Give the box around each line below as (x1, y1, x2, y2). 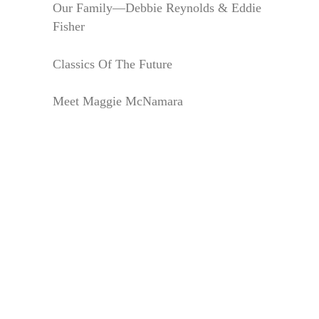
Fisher (53, 19, 85, 33)
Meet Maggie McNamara (53, 94, 183, 109)
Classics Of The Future (53, 56, 172, 71)
